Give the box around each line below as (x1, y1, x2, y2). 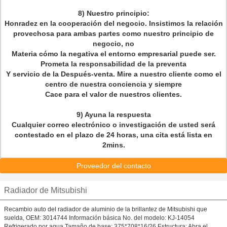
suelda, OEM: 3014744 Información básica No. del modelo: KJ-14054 (4, 214, 195, 221)
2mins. (102, 141, 125, 149)
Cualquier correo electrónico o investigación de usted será (12, 121, 215, 129)
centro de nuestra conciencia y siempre (45, 80, 182, 88)
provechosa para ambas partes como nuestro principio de (13, 29, 214, 37)
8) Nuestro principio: (78, 9, 149, 17)
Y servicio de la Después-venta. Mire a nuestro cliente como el (6, 70, 221, 78)
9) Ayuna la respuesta (76, 110, 151, 119)
